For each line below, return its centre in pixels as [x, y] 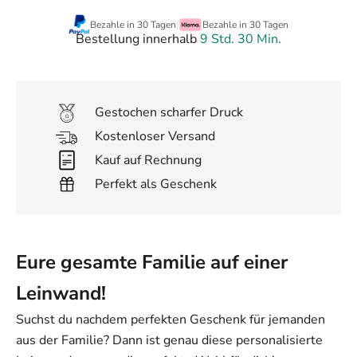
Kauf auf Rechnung [148, 161]
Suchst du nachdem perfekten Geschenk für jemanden [171, 320]
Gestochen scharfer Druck [169, 113]
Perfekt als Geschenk [156, 184]
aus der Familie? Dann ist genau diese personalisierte [169, 341]
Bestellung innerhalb [138, 39]
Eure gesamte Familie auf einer [152, 263]
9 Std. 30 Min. [241, 39]
